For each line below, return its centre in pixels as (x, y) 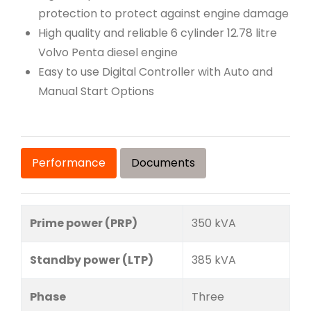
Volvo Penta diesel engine (108, 52)
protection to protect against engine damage (163, 14)
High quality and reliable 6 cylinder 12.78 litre (158, 33)
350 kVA (214, 223)
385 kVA (214, 260)
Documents (163, 163)
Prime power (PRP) (84, 223)
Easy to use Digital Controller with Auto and (155, 72)
